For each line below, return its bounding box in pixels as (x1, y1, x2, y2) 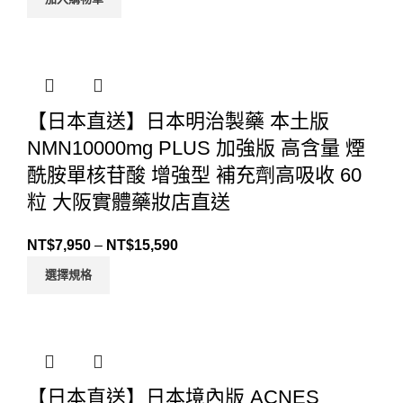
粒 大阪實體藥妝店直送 (27, 191, 230, 214)
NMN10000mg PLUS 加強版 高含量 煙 (27, 137, 365, 160)
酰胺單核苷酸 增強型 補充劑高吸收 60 (27, 164, 362, 187)
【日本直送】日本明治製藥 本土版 (27, 110, 329, 133)
